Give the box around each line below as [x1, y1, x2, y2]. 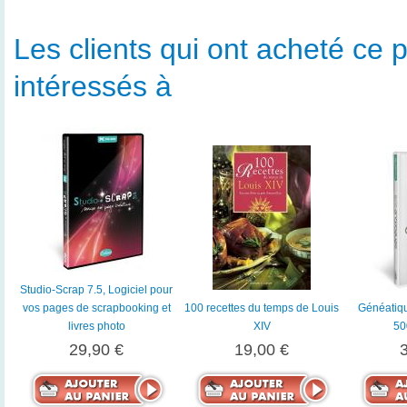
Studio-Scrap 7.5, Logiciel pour [20, 283, 173, 296]
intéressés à [14, 70, 172, 104]
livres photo [67, 319, 125, 333]
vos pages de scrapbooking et [22, 301, 171, 314]
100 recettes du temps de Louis [184, 301, 339, 314]
